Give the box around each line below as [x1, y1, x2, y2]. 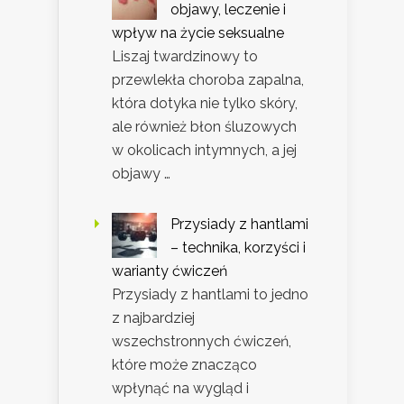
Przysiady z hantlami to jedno [112, 285, 308, 303]
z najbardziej [112, 308, 195, 326]
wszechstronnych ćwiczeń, [112, 332, 291, 350]
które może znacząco [112, 355, 257, 373]
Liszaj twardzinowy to [112, 47, 258, 65]
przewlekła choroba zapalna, [112, 70, 304, 88]
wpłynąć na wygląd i [112, 379, 249, 397]
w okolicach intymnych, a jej [112, 141, 297, 159]
